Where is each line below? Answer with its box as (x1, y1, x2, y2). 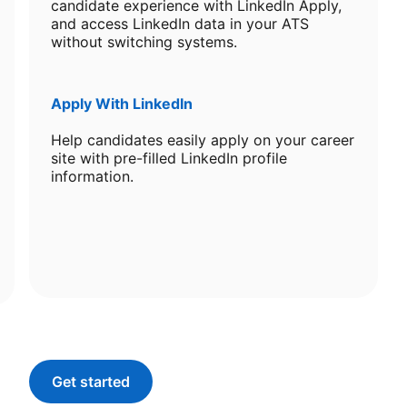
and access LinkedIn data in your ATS (51, 15, 309, 33)
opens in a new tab (90, 372, 222, 391)
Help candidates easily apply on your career (51, 131, 354, 149)
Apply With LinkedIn (51, 94, 193, 113)
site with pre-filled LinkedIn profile (51, 149, 287, 167)
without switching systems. (51, 33, 237, 51)
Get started (52, 372, 130, 391)
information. (51, 167, 134, 185)
